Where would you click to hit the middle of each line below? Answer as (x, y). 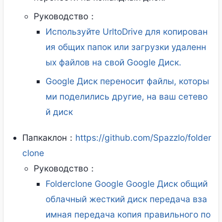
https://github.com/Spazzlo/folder (143, 137)
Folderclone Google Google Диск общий (126, 183)
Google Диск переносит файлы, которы (127, 81)
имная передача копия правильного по (128, 214)
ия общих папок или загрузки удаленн (126, 47)
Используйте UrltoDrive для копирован (126, 32)
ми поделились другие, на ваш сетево (126, 97)
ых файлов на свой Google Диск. (113, 62)
